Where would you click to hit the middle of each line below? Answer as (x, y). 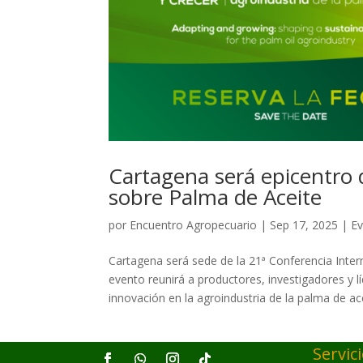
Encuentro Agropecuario (194, 225)
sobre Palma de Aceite (216, 197)
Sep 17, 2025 (304, 225)
